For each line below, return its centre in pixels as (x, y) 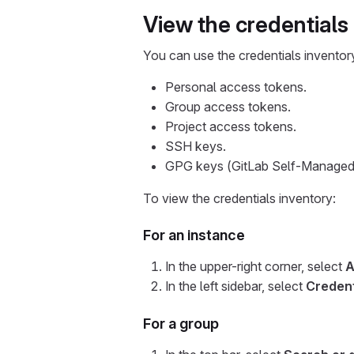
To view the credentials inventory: (239, 198)
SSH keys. (196, 146)
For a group (181, 324)
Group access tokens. (228, 107)
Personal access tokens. (236, 87)
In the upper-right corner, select (255, 266)
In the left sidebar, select (235, 286)
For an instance (194, 235)
